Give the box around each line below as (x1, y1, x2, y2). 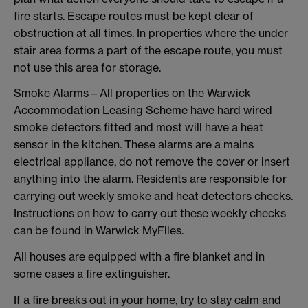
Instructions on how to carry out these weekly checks (14, 206, 286, 221)
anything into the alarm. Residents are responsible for (14, 172, 287, 186)
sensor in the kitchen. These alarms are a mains (14, 137, 254, 152)
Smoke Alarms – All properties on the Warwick (14, 86, 251, 100)
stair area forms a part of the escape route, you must (14, 43, 283, 57)
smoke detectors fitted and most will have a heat (14, 120, 263, 135)
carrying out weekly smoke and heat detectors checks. (14, 189, 293, 203)
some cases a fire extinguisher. (14, 267, 170, 281)
